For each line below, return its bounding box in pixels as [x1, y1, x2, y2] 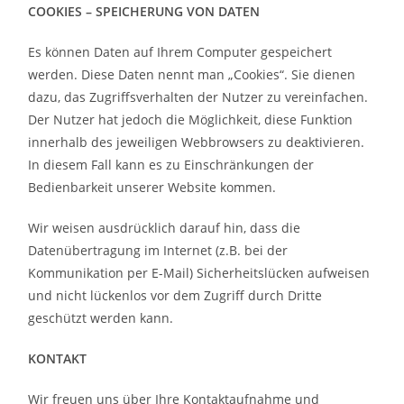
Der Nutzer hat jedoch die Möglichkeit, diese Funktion [28, 111, 353, 128]
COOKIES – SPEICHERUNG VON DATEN [28, 3, 261, 20]
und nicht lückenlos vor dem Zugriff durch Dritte [28, 287, 323, 304]
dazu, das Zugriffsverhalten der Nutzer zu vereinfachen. [28, 88, 369, 106]
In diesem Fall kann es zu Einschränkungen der [28, 156, 315, 173]
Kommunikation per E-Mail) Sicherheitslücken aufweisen [28, 264, 371, 281]
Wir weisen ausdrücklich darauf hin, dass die [28, 219, 301, 236]
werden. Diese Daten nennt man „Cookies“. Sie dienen [28, 66, 356, 83]
